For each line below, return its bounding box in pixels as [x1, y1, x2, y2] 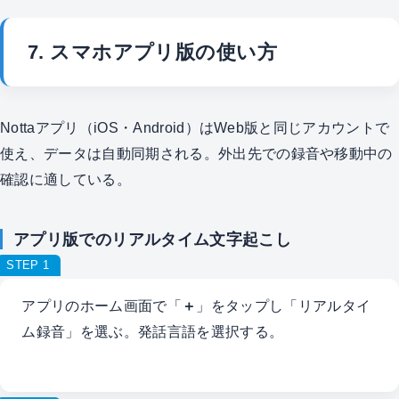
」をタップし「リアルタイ [196, 297, 371, 314]
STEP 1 [6, 257, 50, 272]
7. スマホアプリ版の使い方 [28, 40, 278, 63]
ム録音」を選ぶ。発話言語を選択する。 [21, 323, 284, 340]
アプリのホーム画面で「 [21, 297, 183, 314]
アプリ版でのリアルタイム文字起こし [12, 230, 292, 249]
